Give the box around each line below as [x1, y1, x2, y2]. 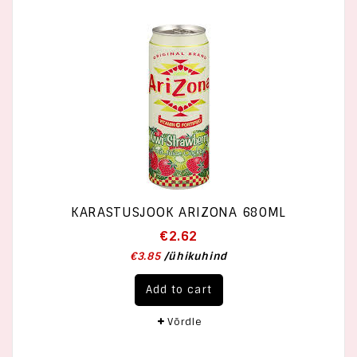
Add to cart [145, 283, 212, 296]
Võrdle [167, 316, 202, 328]
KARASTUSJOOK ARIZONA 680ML [70, 204, 287, 221]
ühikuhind [168, 249, 227, 263]
